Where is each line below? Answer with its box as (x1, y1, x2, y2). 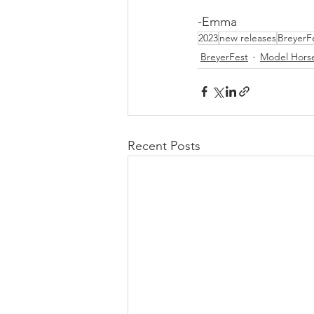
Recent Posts (128, 137, 200, 153)
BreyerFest (200, 50, 248, 64)
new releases (219, 31, 276, 44)
